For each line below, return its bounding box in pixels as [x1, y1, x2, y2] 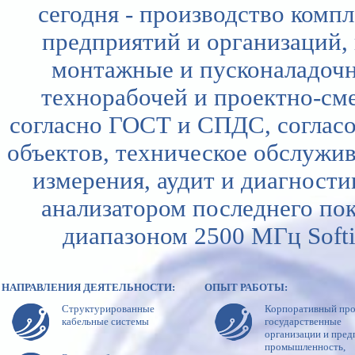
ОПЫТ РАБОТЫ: [204, 281, 288, 293]
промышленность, [265, 340, 345, 353]
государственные [265, 315, 342, 327]
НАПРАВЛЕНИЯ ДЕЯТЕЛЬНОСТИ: [2, 281, 175, 293]
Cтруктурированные [62, 302, 155, 315]
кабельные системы [62, 315, 149, 327]
